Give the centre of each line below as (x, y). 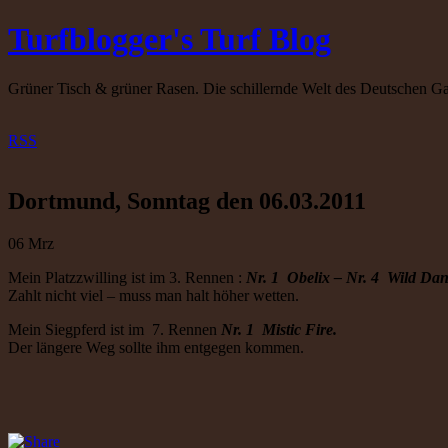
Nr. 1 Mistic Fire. (277, 329)
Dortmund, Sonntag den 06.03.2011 (187, 200)
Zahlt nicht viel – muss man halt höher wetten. (153, 295)
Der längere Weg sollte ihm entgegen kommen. (156, 347)
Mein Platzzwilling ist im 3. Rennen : (127, 277)
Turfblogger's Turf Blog (169, 39)
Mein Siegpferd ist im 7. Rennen (112, 329)
